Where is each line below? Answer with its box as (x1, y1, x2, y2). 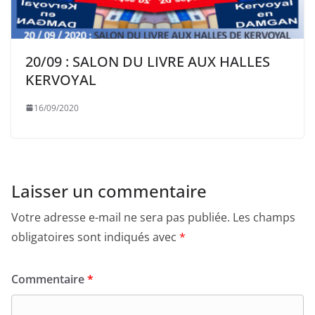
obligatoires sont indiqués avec (11, 229, 179, 245)
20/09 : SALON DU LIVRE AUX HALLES (25, 51, 270, 71)
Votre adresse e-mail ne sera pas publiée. (11, 209, 230, 225)
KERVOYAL (25, 70, 96, 89)
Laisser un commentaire (11, 179, 207, 202)
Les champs (233, 209, 295, 225)
